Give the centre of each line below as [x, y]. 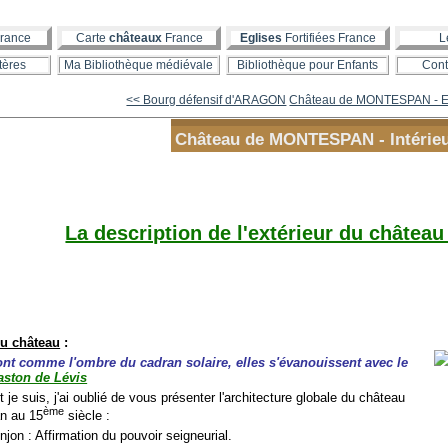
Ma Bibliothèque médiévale [138, 65]
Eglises [261, 38]
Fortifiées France [329, 38]
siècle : [87, 416]
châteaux [135, 38]
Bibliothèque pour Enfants [307, 65]
